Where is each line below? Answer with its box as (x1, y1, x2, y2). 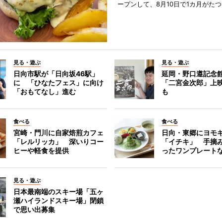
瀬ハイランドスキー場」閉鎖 (13, 196, 104, 205)
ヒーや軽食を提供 (13, 146, 69, 155)
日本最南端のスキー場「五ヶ (13, 187, 104, 196)
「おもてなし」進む (13, 87, 76, 96)
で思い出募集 (13, 205, 55, 214)
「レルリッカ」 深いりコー (13, 137, 104, 146)
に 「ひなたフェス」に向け (13, 78, 104, 87)
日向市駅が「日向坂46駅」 (13, 69, 99, 78)
